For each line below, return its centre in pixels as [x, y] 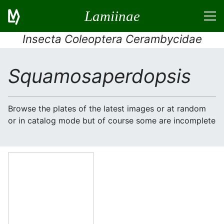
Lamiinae [112, 16]
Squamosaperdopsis [99, 76]
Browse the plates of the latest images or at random [107, 108]
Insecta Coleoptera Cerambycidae [112, 39]
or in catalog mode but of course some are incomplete [112, 120]
